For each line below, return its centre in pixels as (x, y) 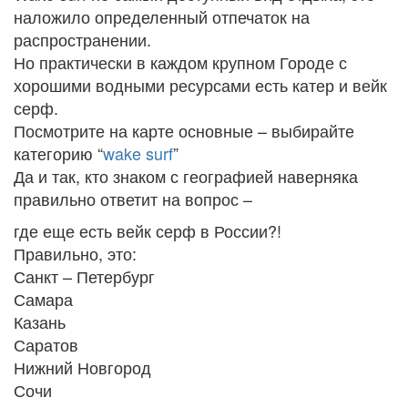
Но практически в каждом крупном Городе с (180, 62)
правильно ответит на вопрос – (133, 199)
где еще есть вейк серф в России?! (148, 231)
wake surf (138, 153)
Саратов (46, 345)
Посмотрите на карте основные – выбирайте (184, 131)
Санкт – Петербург (84, 276)
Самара (43, 299)
